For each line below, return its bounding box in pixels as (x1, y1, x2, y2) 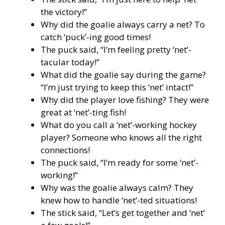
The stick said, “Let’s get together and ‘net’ (41, 206, 205, 218)
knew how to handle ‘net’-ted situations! (41, 194, 197, 206)
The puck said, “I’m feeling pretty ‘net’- (41, 43, 191, 55)
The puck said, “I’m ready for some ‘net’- (41, 156, 198, 168)
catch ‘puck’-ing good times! (41, 31, 151, 43)
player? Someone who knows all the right (41, 131, 202, 143)
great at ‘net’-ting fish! (41, 106, 126, 118)
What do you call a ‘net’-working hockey (41, 119, 197, 131)
